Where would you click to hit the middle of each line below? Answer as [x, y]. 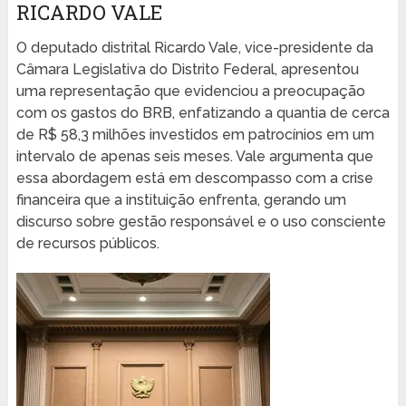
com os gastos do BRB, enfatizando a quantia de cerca [203, 113]
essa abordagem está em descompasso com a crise [194, 179]
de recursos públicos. [87, 244]
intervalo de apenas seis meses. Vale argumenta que [194, 157]
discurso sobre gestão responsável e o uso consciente [201, 222]
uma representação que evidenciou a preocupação [190, 92]
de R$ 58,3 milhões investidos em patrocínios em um [195, 135]
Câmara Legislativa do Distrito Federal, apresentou [187, 70]
